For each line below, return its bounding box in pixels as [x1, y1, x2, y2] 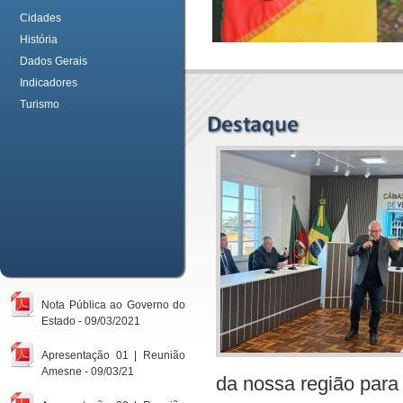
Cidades [20, 12, 61, 24]
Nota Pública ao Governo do [41, 299, 185, 311]
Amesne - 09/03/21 [41, 365, 134, 378]
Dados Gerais [20, 55, 87, 67]
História [20, 33, 58, 46]
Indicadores [20, 76, 77, 89]
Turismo [20, 98, 59, 111]
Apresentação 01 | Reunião [41, 349, 185, 362]
